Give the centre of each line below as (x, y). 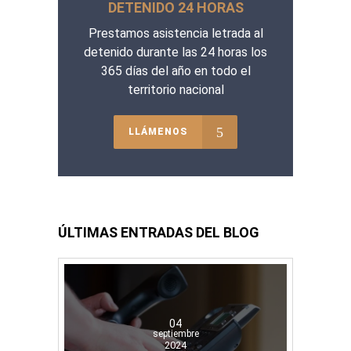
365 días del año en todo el (175, 71)
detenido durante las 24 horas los (175, 52)
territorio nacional (175, 89)
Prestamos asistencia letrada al (175, 33)
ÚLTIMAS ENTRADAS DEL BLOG (159, 232)
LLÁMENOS (158, 131)
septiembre (175, 333)
